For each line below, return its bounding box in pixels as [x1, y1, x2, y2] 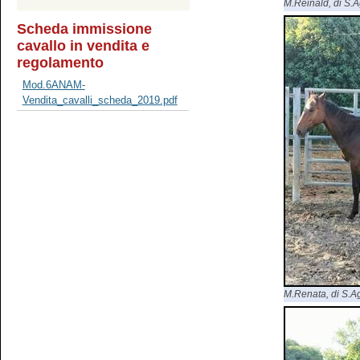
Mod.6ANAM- [22, 79, 85, 92]
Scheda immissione [17, 20, 152, 37]
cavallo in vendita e [17, 37, 149, 54]
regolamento [17, 54, 104, 71]
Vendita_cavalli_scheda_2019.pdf [22, 94, 178, 107]
